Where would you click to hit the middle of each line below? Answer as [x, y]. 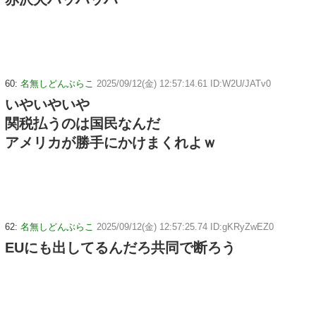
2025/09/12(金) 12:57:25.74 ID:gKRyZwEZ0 [185, 226]
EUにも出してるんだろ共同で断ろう [120, 247]
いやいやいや [47, 104]
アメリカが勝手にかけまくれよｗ [111, 142]
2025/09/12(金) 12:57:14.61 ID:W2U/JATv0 [184, 83]
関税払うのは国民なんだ [83, 123]
